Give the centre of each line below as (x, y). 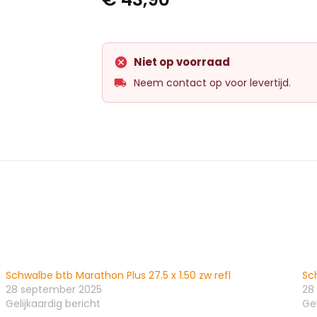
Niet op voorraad (182, 62)
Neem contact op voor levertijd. (212, 82)
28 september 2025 (54, 289)
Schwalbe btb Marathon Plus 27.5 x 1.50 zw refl (119, 275)
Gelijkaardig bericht (53, 303)
